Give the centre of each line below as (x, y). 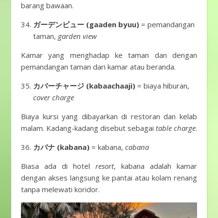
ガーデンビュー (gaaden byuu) (86, 24)
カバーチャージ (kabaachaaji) (84, 86)
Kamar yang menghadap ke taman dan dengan (109, 55)
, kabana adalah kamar (155, 166)
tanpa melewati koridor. (60, 189)
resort (105, 166)
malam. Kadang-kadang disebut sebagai (88, 128)
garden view (77, 36)
